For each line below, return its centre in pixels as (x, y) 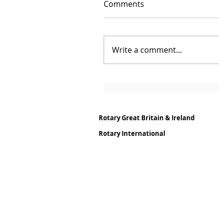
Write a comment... (147, 50)
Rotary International (132, 134)
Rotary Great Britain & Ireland (147, 118)
